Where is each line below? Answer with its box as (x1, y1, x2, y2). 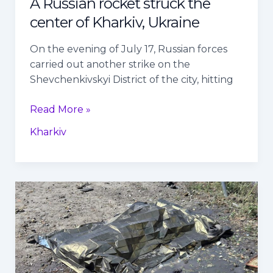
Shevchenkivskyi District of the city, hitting (29, 73, 233, 85)
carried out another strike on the (29, 58, 190, 70)
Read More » (29, 103, 91, 115)
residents (29, 213, 74, 225)
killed (29, 229, 56, 241)
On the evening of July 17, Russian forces (29, 43, 227, 55)
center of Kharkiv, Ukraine (29, 13, 199, 31)
